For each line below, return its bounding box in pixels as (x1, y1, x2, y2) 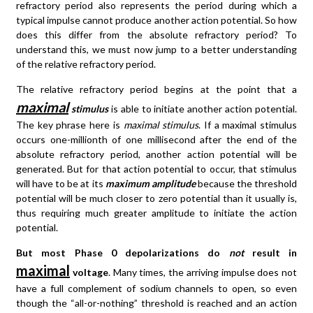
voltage (70, 266, 108, 279)
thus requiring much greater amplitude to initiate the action (16, 207, 297, 219)
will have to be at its (16, 177, 105, 190)
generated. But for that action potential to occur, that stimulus (16, 163, 297, 175)
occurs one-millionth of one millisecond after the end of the (16, 133, 297, 146)
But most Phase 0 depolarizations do (16, 247, 229, 259)
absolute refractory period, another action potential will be (16, 148, 297, 161)
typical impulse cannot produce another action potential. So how (16, 14, 297, 27)
